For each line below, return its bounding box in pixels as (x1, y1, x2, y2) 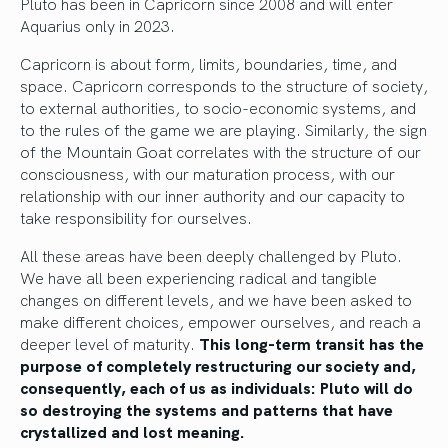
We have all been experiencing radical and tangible (20, 265, 377, 288)
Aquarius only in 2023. (20, 13, 175, 36)
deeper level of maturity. (20, 331, 199, 354)
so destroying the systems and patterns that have (20, 397, 393, 420)
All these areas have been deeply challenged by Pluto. (20, 243, 402, 266)
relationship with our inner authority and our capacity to (20, 183, 405, 206)
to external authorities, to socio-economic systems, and (20, 95, 416, 118)
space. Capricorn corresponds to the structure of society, (20, 73, 428, 96)
